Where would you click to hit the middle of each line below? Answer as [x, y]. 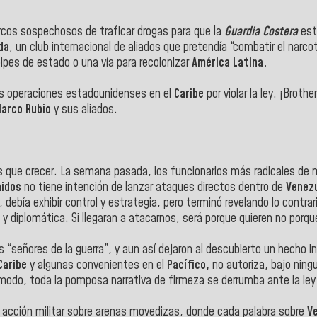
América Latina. [229, 63]
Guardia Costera [261, 31]
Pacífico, [187, 265]
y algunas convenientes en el [96, 265]
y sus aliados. [86, 109]
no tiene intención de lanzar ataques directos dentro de [154, 187]
